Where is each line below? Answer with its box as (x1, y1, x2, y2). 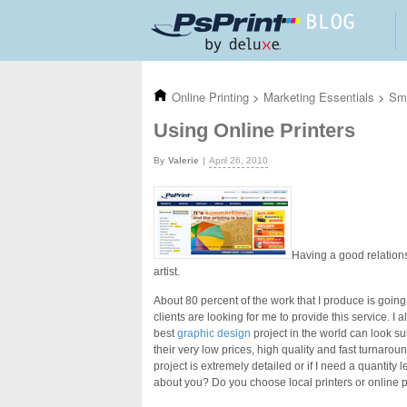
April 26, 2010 (209, 155, 268, 165)
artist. (154, 265, 180, 278)
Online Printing (172, 88, 253, 105)
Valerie (168, 155, 199, 165)
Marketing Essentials (263, 88, 378, 105)
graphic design (177, 327, 251, 340)
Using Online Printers (154, 119, 355, 142)
